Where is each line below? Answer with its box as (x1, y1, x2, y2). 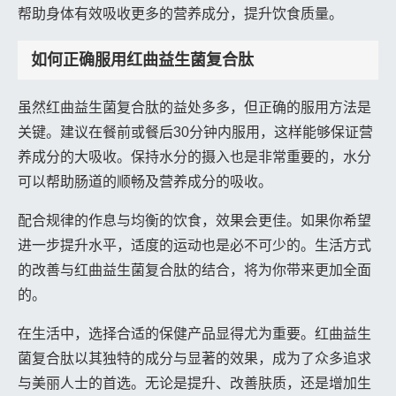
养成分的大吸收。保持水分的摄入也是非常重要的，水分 (18, 148, 371, 164)
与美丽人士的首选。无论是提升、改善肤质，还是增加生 (18, 375, 371, 391)
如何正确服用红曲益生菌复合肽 (31, 50, 254, 69)
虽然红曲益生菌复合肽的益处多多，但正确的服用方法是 (18, 99, 371, 115)
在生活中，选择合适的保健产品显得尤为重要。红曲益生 (18, 325, 371, 341)
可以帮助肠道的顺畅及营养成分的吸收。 (18, 173, 272, 189)
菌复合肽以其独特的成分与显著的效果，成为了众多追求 (18, 350, 371, 366)
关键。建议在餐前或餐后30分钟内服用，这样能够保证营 (18, 124, 373, 140)
